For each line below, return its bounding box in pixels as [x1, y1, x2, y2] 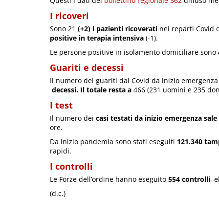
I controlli [50, 160, 93, 173]
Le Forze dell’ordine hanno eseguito [50, 175, 168, 184]
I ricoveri [50, 10, 89, 22]
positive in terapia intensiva [50, 33, 144, 43]
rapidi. [50, 146, 71, 156]
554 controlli [168, 175, 210, 184]
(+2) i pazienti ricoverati [76, 24, 157, 34]
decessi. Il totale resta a [50, 85, 131, 95]
